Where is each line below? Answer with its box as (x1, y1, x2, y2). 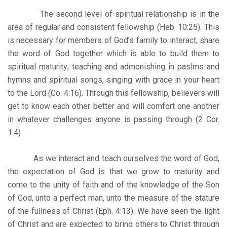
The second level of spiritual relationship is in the (8, 9, 219, 19)
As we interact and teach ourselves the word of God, (8, 153, 219, 163)
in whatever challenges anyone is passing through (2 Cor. (8, 114, 219, 124)
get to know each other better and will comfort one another (8, 101, 219, 111)
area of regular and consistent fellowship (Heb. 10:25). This (8, 22, 219, 32)
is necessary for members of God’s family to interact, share (8, 35, 219, 45)
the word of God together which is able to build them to (8, 48, 219, 58)
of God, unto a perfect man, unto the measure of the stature (8, 193, 219, 203)
